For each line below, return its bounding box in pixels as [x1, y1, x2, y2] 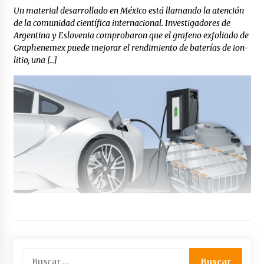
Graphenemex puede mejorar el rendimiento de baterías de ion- [13, 42, 249, 54]
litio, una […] [13, 55, 57, 66]
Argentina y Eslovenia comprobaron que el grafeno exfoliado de [13, 30, 249, 41]
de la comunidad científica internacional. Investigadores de [13, 18, 230, 29]
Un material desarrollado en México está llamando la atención [13, 5, 244, 16]
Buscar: [21, 248, 48, 259]
